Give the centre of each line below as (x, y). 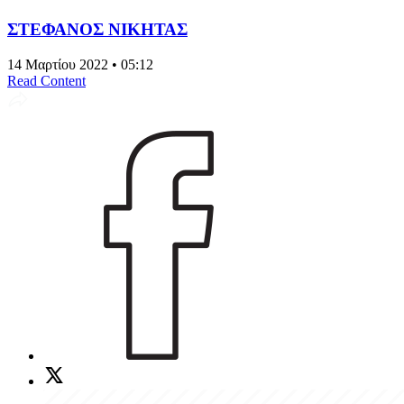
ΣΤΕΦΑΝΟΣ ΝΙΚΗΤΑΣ (97, 29)
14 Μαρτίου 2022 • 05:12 (80, 64)
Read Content (46, 80)
